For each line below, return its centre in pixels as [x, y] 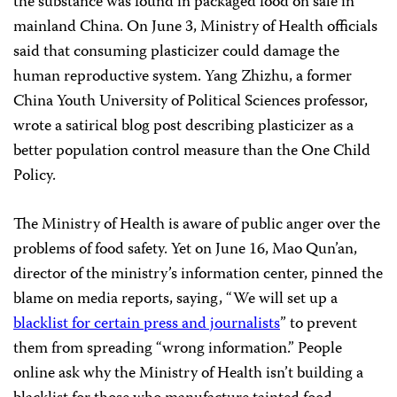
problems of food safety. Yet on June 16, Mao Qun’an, [185, 250]
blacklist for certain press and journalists [147, 324]
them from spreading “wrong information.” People [178, 349]
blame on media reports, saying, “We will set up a [175, 300]
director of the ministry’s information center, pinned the [198, 275]
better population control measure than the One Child [192, 152]
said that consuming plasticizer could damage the [176, 52]
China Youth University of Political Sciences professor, [191, 102]
